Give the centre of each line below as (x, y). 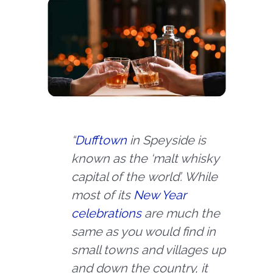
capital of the (110, 177)
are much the (181, 214)
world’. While (183, 177)
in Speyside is (167, 140)
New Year (160, 195)
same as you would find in (144, 232)
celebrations (107, 214)
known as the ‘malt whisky (145, 159)
